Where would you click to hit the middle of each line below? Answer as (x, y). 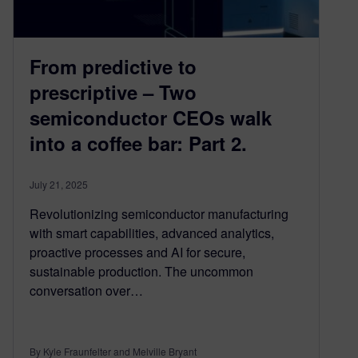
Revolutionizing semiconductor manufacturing (159, 213)
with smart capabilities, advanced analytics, (152, 233)
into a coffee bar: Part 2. (141, 143)
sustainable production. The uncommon (141, 271)
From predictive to (113, 66)
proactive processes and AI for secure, (137, 252)
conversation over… (86, 290)
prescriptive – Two (113, 91)
